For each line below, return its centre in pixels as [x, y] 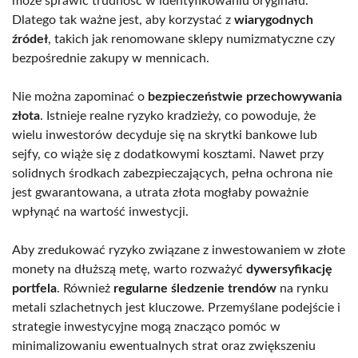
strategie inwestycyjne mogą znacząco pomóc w [146, 326]
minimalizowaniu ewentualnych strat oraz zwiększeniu [164, 346]
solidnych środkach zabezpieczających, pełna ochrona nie [172, 173]
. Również [85, 288]
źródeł [30, 39]
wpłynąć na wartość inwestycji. [100, 211]
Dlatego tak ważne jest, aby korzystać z [123, 20]
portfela [34, 288]
